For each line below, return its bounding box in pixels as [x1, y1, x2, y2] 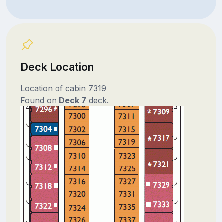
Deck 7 [58, 95, 86, 105]
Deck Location [20, 60, 94, 73]
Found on [20, 95, 59, 105]
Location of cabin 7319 [20, 83, 106, 93]
